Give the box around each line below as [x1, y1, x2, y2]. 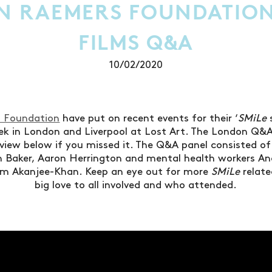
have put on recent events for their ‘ [59, 114, 239, 124]
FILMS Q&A [78, 30, 194, 55]
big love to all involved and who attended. [35, 180, 237, 191]
